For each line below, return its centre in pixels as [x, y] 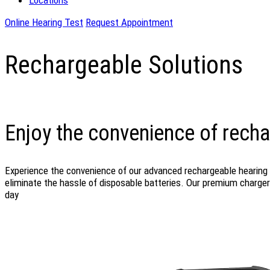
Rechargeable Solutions [124, 64]
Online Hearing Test [44, 22]
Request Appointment [129, 22]
